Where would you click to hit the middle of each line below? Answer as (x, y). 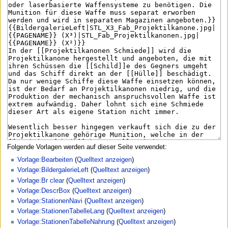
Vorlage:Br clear (41, 180)
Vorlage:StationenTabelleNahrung (66, 222)
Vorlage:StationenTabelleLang (61, 211)
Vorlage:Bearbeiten (45, 160)
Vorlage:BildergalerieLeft (53, 170)
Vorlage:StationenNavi (50, 201)
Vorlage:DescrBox (44, 191)
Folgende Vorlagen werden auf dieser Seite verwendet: (87, 147)
